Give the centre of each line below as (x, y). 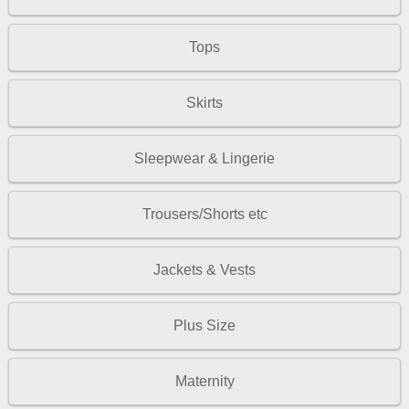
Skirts (204, 103)
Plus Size (204, 325)
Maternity (204, 381)
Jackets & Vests (204, 269)
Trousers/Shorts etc (204, 214)
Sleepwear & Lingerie (204, 159)
